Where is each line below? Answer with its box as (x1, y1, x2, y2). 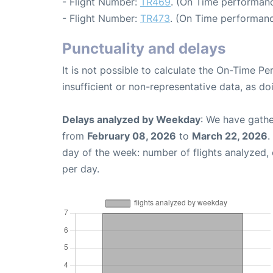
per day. (62, 162, 99, 175)
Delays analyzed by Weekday (62, 113, 200, 126)
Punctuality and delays (62, 39, 225, 57)
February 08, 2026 (87, 129, 176, 142)
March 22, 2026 (192, 129, 268, 142)
